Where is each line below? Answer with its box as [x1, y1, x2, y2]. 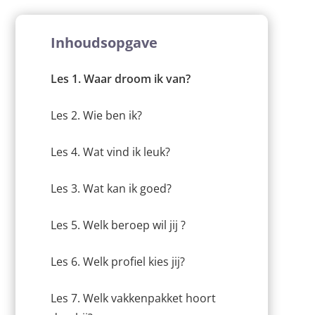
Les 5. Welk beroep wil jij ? [50, 217, 186, 233]
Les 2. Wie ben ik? [50, 108, 142, 124]
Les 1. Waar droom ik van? [50, 71, 191, 87]
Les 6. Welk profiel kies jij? [50, 254, 185, 270]
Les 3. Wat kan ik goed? [50, 181, 172, 197]
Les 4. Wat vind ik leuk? [50, 144, 170, 160]
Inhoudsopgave [50, 33, 157, 53]
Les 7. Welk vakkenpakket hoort [50, 290, 216, 307]
